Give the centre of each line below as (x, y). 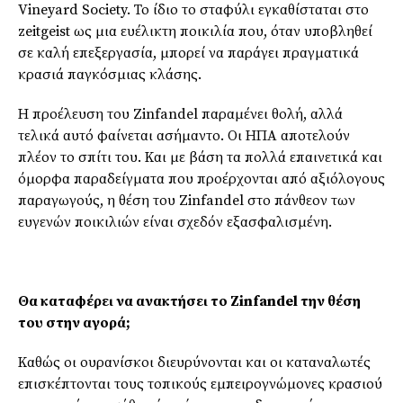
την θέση (329, 301)
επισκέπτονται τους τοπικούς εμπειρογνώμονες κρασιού (200, 384)
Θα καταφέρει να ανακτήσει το (124, 301)
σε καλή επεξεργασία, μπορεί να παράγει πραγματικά (188, 53)
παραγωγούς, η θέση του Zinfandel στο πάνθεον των (187, 200)
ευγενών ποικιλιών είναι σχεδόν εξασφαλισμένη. (175, 222)
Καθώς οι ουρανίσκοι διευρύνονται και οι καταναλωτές (194, 362)
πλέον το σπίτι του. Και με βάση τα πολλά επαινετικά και (200, 157)
